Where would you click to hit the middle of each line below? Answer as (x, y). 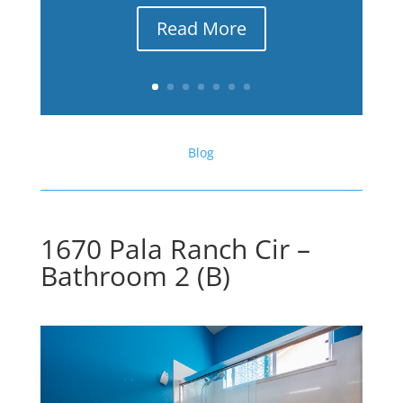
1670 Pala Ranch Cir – (175, 249)
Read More (201, 29)
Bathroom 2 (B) (135, 276)
